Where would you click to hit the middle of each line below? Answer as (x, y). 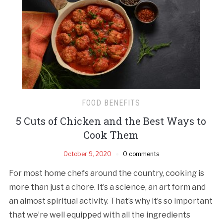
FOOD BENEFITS (111, 103)
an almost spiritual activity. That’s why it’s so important (111, 201)
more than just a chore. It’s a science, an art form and (107, 187)
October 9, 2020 (87, 154)
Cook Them (111, 135)
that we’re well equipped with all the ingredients (99, 215)
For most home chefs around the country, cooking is (106, 173)
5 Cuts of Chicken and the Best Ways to (111, 121)
